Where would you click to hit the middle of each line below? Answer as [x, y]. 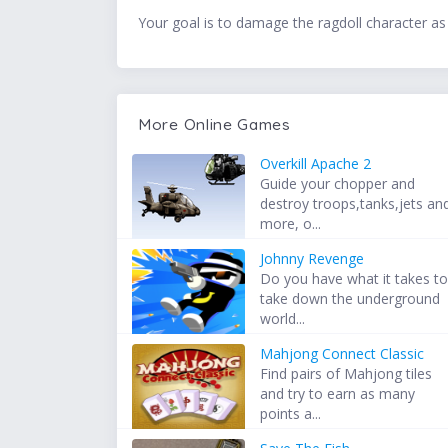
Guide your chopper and [338, 184]
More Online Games [214, 124]
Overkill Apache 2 [316, 164]
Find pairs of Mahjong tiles [346, 374]
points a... [291, 414]
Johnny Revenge [312, 259]
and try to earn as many [338, 394]
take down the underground [350, 299]
